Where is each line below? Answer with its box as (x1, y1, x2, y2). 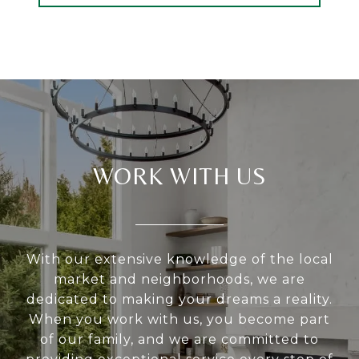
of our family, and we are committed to (40, 332, 319, 348)
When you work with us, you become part (29, 312, 330, 328)
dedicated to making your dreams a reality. (26, 292, 333, 308)
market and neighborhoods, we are (54, 272, 305, 288)
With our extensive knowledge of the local (26, 252, 333, 268)
